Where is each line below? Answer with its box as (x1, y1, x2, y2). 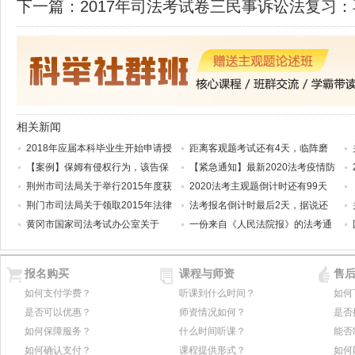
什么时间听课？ (179, 325, 246, 337)
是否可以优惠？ (25, 306, 91, 318)
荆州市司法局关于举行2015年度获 (26, 180, 172, 192)
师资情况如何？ (179, 306, 246, 318)
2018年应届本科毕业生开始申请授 (26, 142, 172, 154)
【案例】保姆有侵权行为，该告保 (26, 161, 169, 173)
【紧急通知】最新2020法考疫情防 (189, 161, 335, 173)
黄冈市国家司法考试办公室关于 (26, 218, 159, 230)
